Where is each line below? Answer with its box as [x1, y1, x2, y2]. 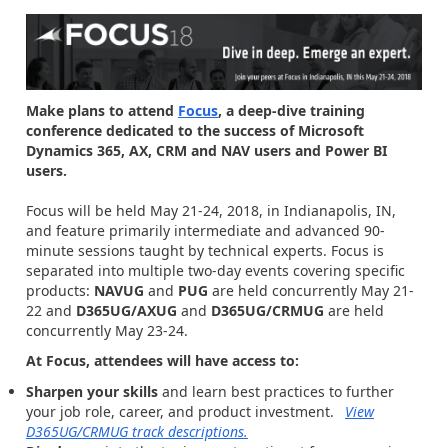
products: [26, 280, 94, 300]
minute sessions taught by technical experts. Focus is [26, 240, 384, 260]
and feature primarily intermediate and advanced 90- [26, 220, 385, 240]
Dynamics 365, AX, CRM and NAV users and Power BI [26, 140, 387, 160]
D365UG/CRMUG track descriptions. [26, 421, 248, 441]
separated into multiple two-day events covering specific [26, 260, 405, 280]
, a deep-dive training [218, 100, 365, 120]
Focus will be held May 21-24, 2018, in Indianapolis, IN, [26, 200, 396, 220]
